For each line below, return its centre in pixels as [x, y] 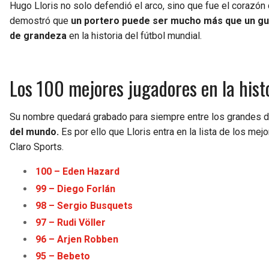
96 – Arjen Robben [77, 240]
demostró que [39, 21]
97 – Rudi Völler [71, 222]
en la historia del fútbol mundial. [134, 36]
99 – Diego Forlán [76, 189]
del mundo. [34, 132]
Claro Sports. [37, 147]
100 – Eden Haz [70, 172]
